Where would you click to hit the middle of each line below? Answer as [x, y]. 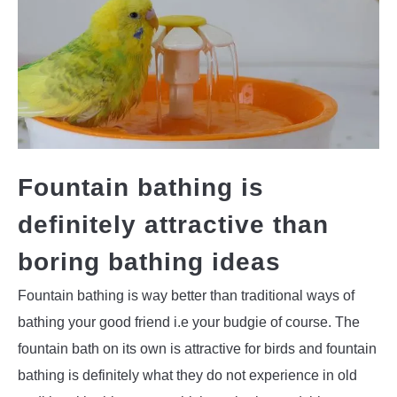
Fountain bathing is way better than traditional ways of [186, 296]
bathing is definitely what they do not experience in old [187, 376]
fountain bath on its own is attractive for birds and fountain [197, 349]
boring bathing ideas [149, 262]
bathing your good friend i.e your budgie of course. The [189, 323]
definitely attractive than [173, 225]
